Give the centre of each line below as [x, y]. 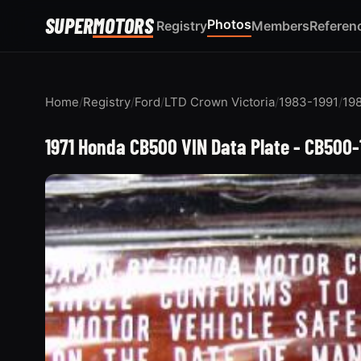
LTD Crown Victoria [220, 102]
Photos [229, 24]
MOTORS [123, 25]
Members [280, 26]
